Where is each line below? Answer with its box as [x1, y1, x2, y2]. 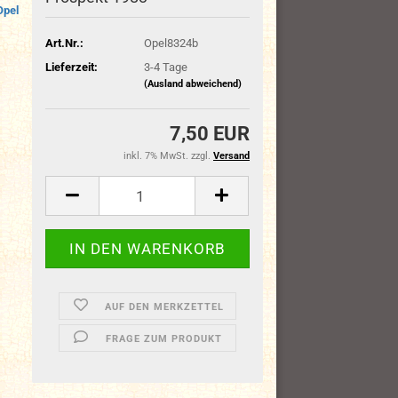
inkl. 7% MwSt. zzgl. [123, 150, 213, 162]
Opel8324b [143, 36, 198, 50]
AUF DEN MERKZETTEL [104, 301, 224, 313]
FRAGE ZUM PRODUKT [106, 333, 223, 345]
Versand [213, 150, 250, 162]
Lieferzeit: [45, 60, 99, 74]
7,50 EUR [170, 123, 250, 145]
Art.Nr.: [45, 36, 84, 50]
